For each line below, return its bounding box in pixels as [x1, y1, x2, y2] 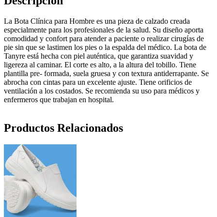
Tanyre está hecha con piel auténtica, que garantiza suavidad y [4, 51, 193, 60]
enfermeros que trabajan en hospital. [4, 95, 114, 104]
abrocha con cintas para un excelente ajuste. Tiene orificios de [4, 77, 192, 86]
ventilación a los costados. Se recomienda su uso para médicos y [4, 86, 200, 95]
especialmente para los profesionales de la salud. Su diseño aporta [4, 25, 203, 34]
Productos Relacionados [4, 121, 123, 134]
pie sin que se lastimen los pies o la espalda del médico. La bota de [4, 43, 206, 51]
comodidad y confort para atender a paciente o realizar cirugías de [4, 34, 204, 43]
